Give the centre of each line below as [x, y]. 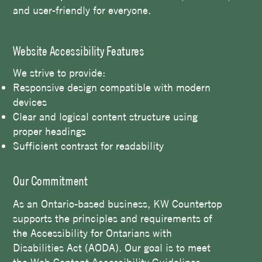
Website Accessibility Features [79, 51]
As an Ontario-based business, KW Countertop [118, 204]
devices [30, 102]
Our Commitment [50, 180]
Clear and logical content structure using [106, 116]
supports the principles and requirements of [113, 218]
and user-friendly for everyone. [82, 10]
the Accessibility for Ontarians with [93, 233]
